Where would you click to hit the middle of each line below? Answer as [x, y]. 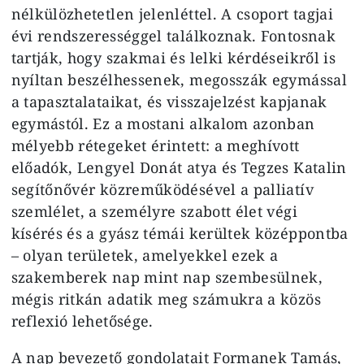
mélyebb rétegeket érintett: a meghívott [155, 145]
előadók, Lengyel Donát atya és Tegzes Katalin [179, 167]
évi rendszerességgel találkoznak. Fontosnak [173, 35]
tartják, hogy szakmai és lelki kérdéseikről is [173, 57]
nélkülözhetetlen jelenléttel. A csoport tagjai [172, 13]
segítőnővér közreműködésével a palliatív [162, 189]
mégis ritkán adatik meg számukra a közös [166, 299]
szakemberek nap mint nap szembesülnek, [167, 277]
